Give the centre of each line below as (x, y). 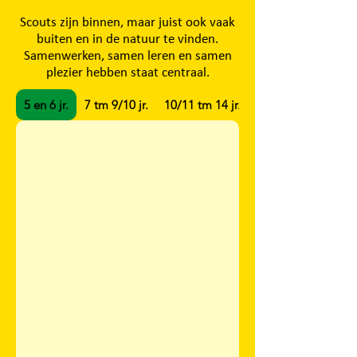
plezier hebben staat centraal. (127, 73)
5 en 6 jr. (46, 105)
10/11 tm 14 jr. (202, 105)
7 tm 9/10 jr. (116, 105)
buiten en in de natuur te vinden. (127, 39)
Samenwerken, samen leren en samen (127, 56)
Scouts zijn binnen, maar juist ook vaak (127, 23)
